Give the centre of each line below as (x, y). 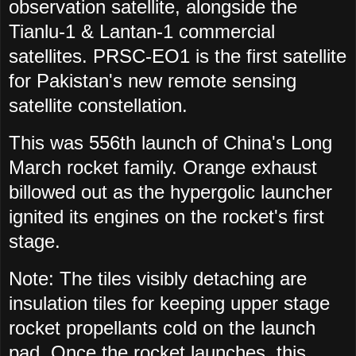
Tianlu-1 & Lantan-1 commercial (142, 32)
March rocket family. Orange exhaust (163, 168)
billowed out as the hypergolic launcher (170, 192)
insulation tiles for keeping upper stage (169, 304)
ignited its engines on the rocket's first (166, 217)
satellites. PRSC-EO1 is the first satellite (178, 56)
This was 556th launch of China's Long (170, 143)
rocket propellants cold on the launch (162, 328)
